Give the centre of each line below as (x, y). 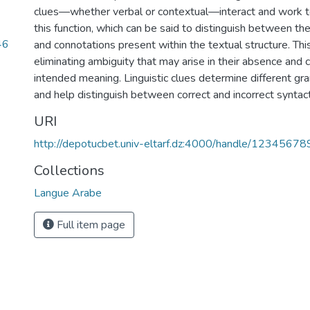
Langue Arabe (68, 193)
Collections (69, 171)
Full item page (90, 225)
